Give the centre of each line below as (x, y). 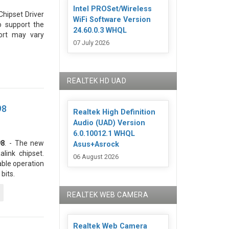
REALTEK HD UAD (97, 81)
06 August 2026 (96, 157)
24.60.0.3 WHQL (100, 30)
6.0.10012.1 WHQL (104, 133)
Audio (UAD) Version (109, 123)
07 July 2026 (91, 43)
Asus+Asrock (96, 144)
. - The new (25, 143)
